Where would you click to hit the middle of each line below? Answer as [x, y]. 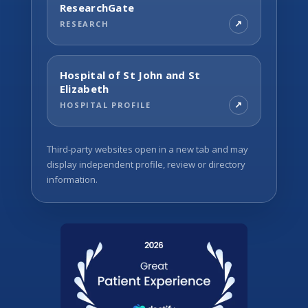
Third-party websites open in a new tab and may [147, 149]
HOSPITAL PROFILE [105, 105]
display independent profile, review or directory [146, 164]
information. [72, 179]
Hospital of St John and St [130, 75]
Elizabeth [84, 88]
